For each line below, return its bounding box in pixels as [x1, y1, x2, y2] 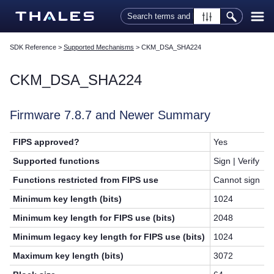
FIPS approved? [13, 137, 80, 147]
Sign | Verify [213, 156, 260, 166]
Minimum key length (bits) [13, 194, 122, 204]
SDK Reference [10, 43, 56, 51]
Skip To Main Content [95, 3, 179, 13]
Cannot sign [213, 175, 261, 185]
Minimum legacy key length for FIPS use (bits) [13, 232, 206, 242]
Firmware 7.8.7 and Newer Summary [10, 108, 210, 122]
